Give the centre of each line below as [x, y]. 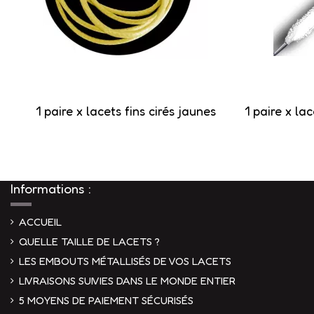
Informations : [51, 189]
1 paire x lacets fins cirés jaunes [125, 111]
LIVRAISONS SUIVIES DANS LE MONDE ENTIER [127, 280]
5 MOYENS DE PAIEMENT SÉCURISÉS [106, 300]
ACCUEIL [40, 221]
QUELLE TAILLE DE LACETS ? [89, 241]
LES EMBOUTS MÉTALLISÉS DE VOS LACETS [125, 261]
